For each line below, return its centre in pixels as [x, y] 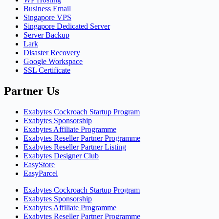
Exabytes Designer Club [61, 156]
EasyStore [39, 165]
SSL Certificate [47, 70]
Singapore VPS [47, 18]
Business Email [47, 9]
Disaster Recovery [52, 53]
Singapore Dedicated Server [67, 26]
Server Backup [46, 35]
